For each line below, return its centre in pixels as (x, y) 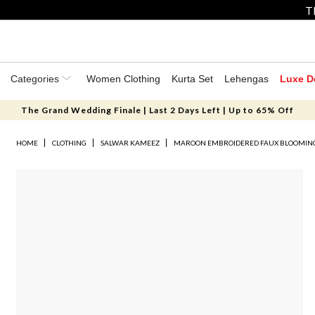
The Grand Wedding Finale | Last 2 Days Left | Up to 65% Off (157, 110)
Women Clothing (123, 79)
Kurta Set (192, 79)
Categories (36, 79)
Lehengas (246, 79)
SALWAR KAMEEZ (130, 143)
